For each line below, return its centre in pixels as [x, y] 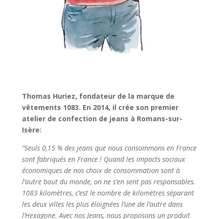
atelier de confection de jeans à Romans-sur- [102, 118]
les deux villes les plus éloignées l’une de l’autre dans [102, 204]
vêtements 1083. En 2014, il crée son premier [100, 107]
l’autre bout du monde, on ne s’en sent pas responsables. [109, 181]
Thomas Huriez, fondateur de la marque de [98, 96]
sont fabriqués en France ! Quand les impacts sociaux [103, 159]
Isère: [32, 130]
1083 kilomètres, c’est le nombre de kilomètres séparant [108, 193]
